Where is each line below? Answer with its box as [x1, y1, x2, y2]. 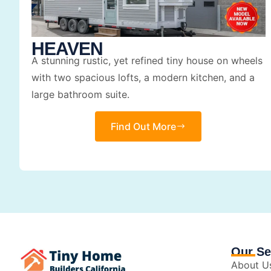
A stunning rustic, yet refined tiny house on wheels [31, 54, 263, 67]
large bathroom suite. [31, 88, 129, 100]
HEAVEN [31, 38, 103, 59]
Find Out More [111, 120, 177, 133]
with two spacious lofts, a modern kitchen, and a [31, 71, 255, 83]
